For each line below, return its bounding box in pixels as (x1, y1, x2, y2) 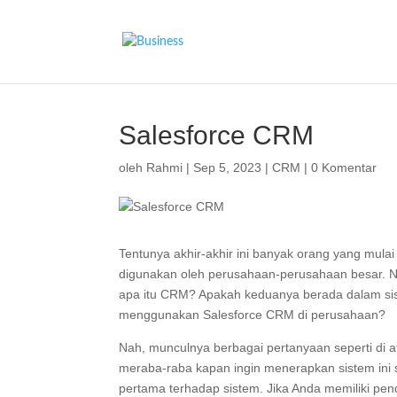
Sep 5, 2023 (193, 160, 262, 175)
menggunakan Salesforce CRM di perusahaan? (119, 307, 386, 322)
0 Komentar (311, 160, 378, 175)
